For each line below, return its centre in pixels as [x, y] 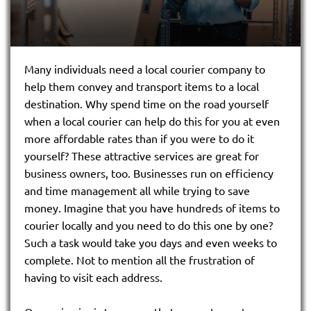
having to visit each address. [93, 277]
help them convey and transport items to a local [142, 86]
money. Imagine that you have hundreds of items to [152, 207]
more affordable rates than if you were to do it [139, 138]
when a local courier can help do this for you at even [152, 120]
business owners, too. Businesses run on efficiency [149, 173]
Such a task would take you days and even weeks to [151, 242]
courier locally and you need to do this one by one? [149, 225]
